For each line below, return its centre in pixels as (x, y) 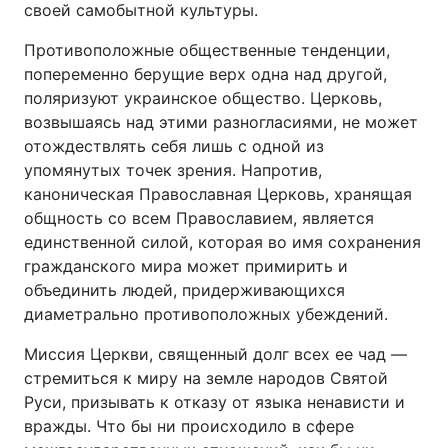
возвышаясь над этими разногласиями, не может (221, 122)
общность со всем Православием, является (199, 218)
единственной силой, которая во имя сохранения (222, 242)
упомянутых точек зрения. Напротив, (173, 170)
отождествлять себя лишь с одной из (174, 146)
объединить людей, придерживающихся (184, 290)
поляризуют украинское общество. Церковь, (203, 98)
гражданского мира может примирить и (186, 266)
